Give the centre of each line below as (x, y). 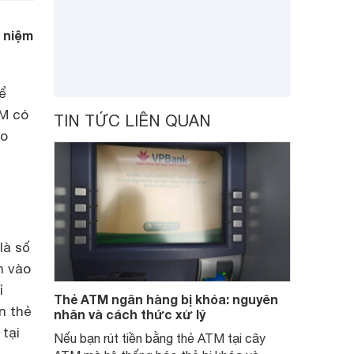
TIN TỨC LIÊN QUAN (132, 121)
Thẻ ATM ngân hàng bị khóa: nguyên (166, 299)
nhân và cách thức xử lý (130, 314)
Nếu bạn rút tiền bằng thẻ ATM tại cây (160, 338)
